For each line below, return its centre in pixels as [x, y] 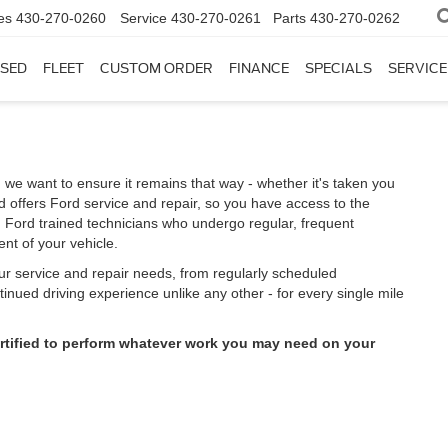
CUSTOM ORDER [156, 69]
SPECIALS [338, 69]
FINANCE [259, 69]
